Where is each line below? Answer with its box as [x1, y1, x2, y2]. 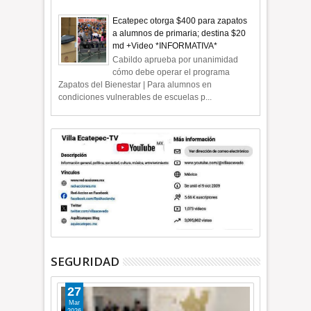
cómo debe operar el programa [112, 67, 235, 78]
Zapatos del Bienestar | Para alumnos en [58, 80, 212, 90]
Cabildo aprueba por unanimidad [112, 55, 239, 65]
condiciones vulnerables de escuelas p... [58, 92, 212, 103]
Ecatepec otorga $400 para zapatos [112, 15, 248, 26]
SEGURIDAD [51, 253, 120, 269]
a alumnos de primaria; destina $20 [112, 28, 246, 38]
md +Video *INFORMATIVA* [112, 40, 218, 51]
